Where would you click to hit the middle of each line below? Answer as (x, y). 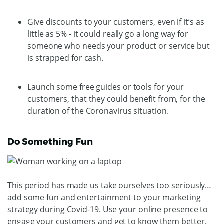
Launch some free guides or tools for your (106, 87)
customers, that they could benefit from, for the (116, 99)
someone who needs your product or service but (119, 46)
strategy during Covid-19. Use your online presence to (108, 210)
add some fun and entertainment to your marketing (104, 198)
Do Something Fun (50, 142)
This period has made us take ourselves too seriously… (110, 186)
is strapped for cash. (66, 58)
